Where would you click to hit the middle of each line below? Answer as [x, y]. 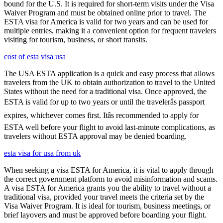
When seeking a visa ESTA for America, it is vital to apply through [109, 170]
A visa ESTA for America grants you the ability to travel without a [108, 188]
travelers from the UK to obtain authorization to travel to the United [110, 82]
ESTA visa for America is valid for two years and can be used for [106, 21]
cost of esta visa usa [35, 56]
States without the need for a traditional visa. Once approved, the [105, 91]
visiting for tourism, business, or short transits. [76, 39]
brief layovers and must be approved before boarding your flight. [105, 215]
